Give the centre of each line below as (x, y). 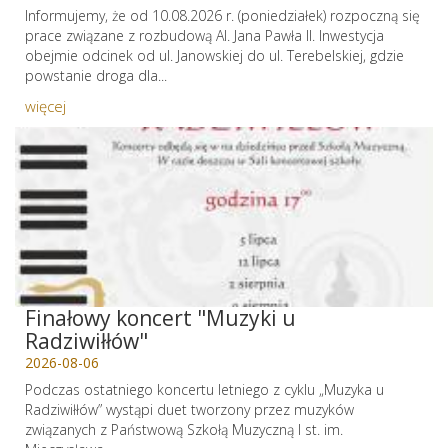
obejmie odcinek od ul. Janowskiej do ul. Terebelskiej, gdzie (214, 55)
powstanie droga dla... (96, 75)
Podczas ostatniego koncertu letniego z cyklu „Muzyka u (204, 389)
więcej (45, 106)
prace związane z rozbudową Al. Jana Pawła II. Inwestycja (204, 35)
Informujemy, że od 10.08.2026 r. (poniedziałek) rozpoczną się (222, 15)
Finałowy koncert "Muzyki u (160, 318)
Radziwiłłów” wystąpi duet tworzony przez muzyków (189, 409)
